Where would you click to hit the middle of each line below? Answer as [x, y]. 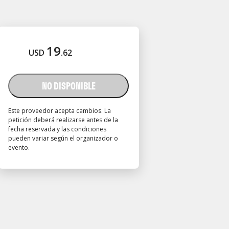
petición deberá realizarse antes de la [63, 120]
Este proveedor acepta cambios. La [60, 111]
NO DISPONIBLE [68, 86]
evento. [19, 147]
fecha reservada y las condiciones [57, 129]
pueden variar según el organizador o [63, 138]
